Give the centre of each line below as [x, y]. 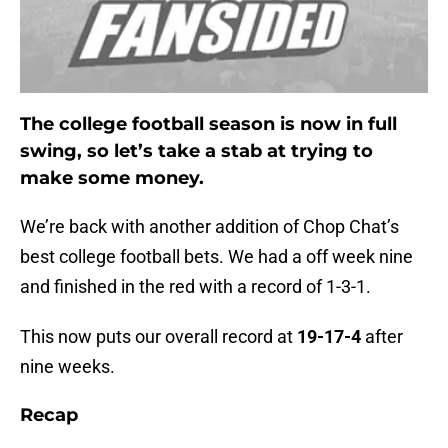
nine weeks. [67, 367]
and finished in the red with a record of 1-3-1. [195, 287]
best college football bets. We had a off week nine [216, 257]
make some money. [112, 178]
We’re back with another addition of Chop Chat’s [209, 227]
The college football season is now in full [208, 124]
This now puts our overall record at [158, 337]
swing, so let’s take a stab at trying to [196, 151]
